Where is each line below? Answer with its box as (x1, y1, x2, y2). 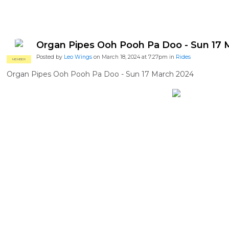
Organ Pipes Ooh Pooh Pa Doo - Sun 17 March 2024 (7, 70, 194, 79)
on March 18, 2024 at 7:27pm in (92, 54, 176, 60)
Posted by (36, 54, 64, 60)
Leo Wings (64, 54, 92, 60)
